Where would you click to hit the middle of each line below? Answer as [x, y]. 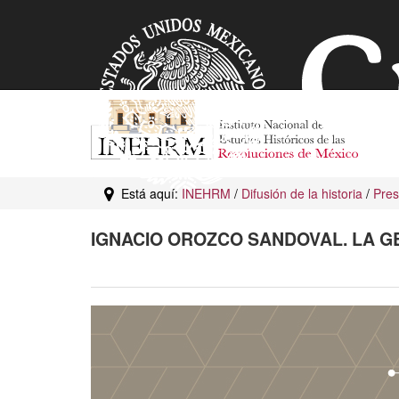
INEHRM [206, 193]
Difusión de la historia [302, 193]
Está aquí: [148, 193]
